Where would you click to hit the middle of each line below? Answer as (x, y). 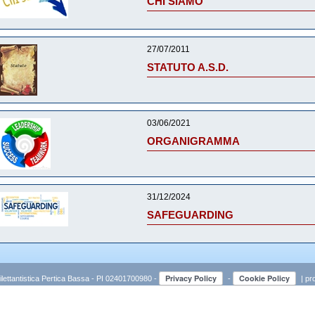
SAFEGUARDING (190, 215)
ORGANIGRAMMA (193, 141)
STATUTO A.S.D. (188, 67)
